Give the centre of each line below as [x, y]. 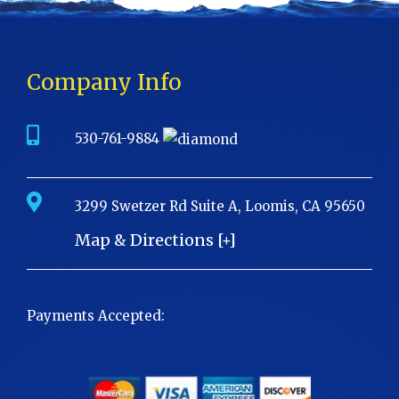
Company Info [104, 82]
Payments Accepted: [96, 315]
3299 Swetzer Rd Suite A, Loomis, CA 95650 [220, 206]
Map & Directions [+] [155, 240]
